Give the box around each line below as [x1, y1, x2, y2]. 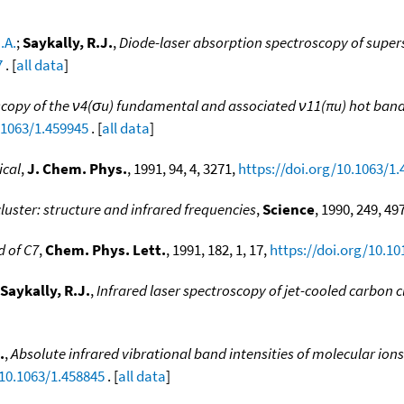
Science [262, 198, 315, 219]
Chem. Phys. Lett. [45, 239, 166, 260]
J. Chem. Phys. [27, 158, 127, 179]
